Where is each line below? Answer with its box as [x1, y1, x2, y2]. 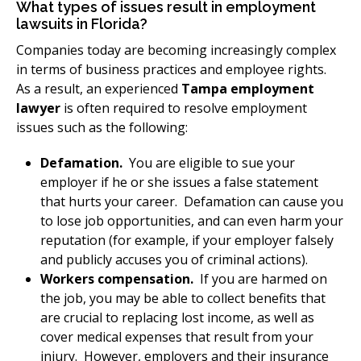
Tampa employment [181, 80, 314, 98]
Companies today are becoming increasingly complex [16, 41, 336, 59]
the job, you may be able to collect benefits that [40, 289, 326, 307]
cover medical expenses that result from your [40, 328, 313, 346]
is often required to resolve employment [60, 99, 307, 117]
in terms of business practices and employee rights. [16, 60, 330, 78]
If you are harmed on [193, 270, 327, 288]
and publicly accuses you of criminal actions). [40, 251, 308, 268]
